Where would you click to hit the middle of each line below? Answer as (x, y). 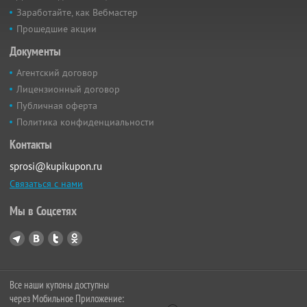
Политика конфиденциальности (85, 122)
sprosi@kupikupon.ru (56, 167)
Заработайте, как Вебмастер (77, 13)
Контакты (31, 145)
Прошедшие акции (57, 29)
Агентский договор (57, 73)
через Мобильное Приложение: (67, 299)
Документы (35, 51)
